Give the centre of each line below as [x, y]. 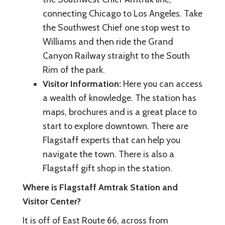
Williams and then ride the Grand [108, 41]
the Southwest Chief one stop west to [116, 27]
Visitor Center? [52, 201]
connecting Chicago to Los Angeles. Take [123, 13]
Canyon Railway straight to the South [116, 55]
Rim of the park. [76, 70]
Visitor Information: [83, 84]
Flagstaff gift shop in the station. [107, 168]
